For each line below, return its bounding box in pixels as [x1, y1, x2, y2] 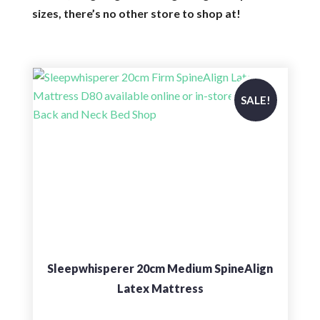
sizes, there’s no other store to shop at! [31, 6, 241, 20]
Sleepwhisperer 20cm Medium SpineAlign [47, 261, 274, 275]
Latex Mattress [116, 281, 204, 295]
